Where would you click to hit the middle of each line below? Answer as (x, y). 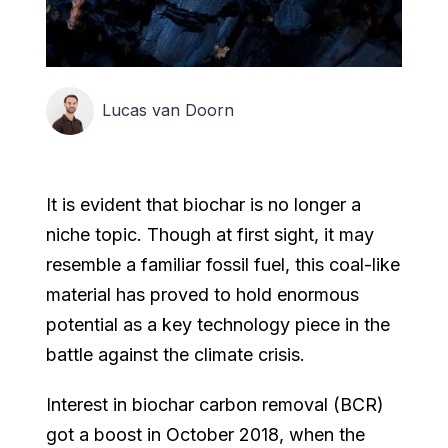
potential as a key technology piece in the (218, 324)
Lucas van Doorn (168, 110)
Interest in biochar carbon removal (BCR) (215, 404)
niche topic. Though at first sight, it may (210, 234)
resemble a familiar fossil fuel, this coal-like (223, 264)
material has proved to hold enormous (203, 294)
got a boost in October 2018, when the (206, 434)
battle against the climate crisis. (176, 354)
